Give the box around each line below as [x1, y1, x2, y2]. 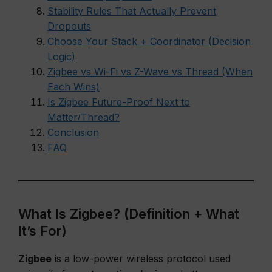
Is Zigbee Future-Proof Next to [47, 96, 190, 108]
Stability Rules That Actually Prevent [47, 5, 216, 17]
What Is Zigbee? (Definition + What [18, 206, 239, 222]
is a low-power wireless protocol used [52, 253, 231, 265]
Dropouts [47, 20, 91, 32]
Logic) [47, 50, 75, 63]
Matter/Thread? [47, 111, 120, 123]
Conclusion [47, 126, 99, 138]
